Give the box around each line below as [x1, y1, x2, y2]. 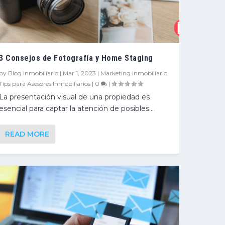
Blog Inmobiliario [8, 69, 59, 77]
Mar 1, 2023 [63, 69, 96, 77]
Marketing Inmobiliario [100, 69, 168, 77]
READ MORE [5, 129, 50, 139]
